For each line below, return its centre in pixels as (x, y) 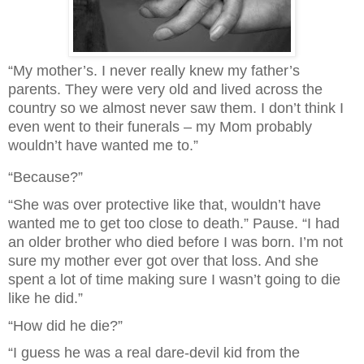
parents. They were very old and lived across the (165, 90)
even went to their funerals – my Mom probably (160, 127)
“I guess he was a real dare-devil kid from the (154, 353)
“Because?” (45, 178)
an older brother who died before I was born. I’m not (175, 242)
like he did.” (45, 298)
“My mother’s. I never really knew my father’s (154, 71)
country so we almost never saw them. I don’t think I (176, 108)
